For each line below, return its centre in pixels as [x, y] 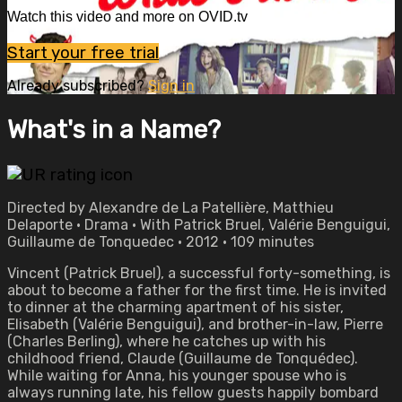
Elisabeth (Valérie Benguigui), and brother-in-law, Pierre [195, 324]
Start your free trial [83, 52]
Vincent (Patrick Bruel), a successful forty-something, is [199, 273]
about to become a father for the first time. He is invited [197, 290]
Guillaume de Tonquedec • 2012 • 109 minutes [161, 242]
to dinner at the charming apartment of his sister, [175, 307]
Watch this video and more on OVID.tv [127, 17]
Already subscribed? [78, 85]
